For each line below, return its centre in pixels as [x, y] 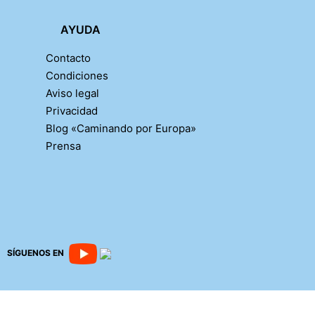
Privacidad [71, 110]
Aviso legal [72, 93]
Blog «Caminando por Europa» [121, 128]
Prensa [63, 146]
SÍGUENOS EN [36, 253]
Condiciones [77, 75]
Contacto [68, 58]
